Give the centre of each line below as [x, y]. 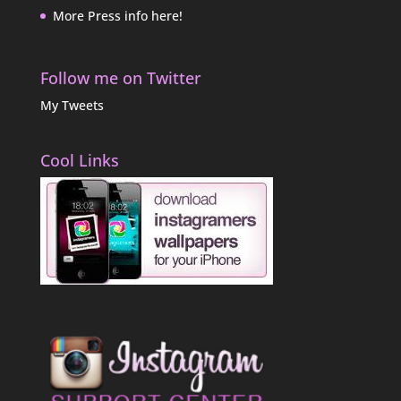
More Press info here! [117, 16]
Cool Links [79, 160]
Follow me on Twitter [120, 77]
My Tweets [72, 105]
